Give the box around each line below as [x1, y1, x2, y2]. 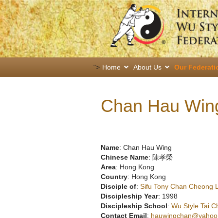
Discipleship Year [101, 192, 158, 200]
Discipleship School [101, 201, 167, 210]
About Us [133, 63, 162, 71]
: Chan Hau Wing [119, 143, 172, 151]
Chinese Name [101, 153, 148, 161]
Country [101, 172, 127, 181]
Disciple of [101, 182, 136, 190]
